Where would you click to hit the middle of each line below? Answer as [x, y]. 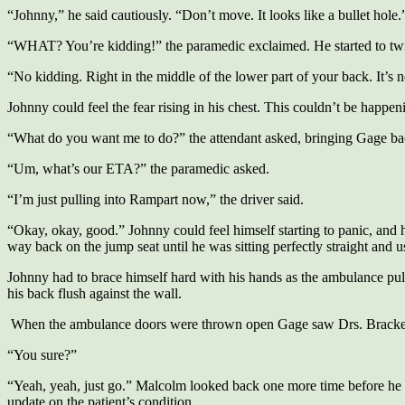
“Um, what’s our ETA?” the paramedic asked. [138, 169]
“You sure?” [42, 355]
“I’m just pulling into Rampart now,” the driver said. [155, 199]
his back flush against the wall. [94, 293]
